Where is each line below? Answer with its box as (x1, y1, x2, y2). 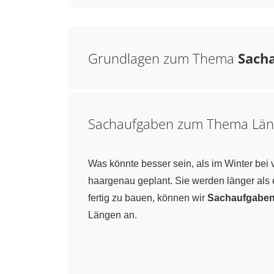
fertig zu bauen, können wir (88, 193, 207, 203)
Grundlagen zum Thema (88, 49, 234, 67)
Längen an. (88, 210, 137, 220)
